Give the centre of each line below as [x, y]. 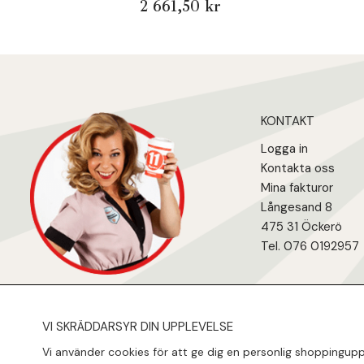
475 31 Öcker [298, 227]
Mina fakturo [295, 188]
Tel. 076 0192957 [310, 247]
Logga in [284, 149]
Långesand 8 [297, 208]
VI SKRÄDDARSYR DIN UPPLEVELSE [138, 327]
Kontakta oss [298, 169]
